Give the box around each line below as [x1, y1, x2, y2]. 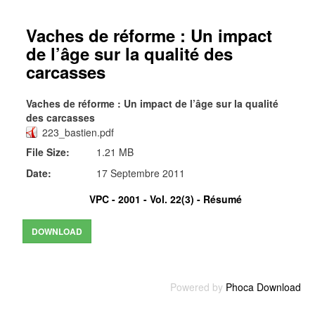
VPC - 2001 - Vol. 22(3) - [89, 192, 200, 206]
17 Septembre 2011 [96, 166, 185, 180]
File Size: [26, 145, 70, 159]
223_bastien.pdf [42, 125, 114, 139]
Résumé [203, 192, 242, 206]
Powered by [170, 280, 226, 294]
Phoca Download [226, 280, 301, 294]
